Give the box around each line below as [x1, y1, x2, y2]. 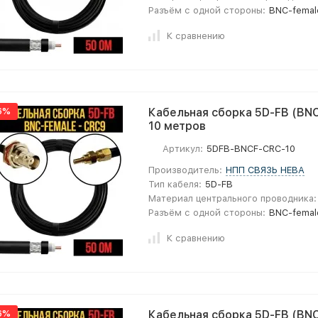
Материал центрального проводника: [148, 193, 317, 204]
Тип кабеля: [148, 179, 202, 190]
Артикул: [163, 143, 203, 154]
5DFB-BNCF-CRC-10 [207, 143, 296, 154]
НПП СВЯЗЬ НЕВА [226, 165, 305, 175]
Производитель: [148, 165, 222, 175]
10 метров [148, 119, 206, 133]
